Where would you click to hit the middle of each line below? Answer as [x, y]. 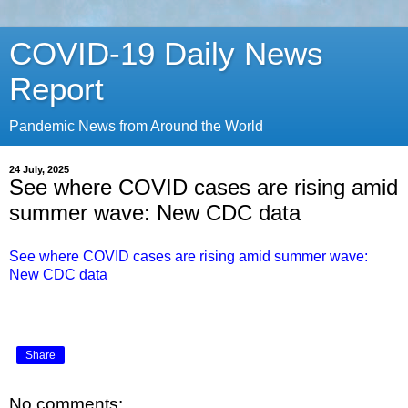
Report [56, 89]
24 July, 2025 [39, 169]
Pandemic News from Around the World [136, 126]
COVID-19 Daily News [166, 54]
